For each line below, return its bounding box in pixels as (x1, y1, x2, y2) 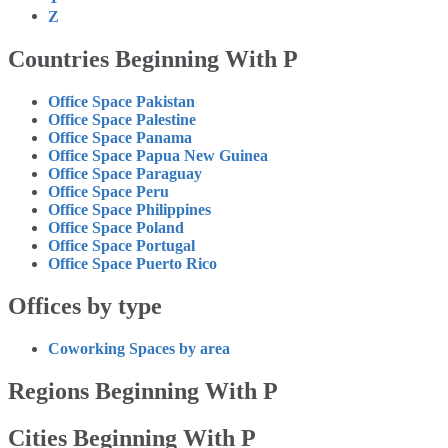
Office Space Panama (48, 129, 192, 147)
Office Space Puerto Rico (48, 255, 217, 273)
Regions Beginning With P (8, 378, 278, 405)
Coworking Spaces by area (48, 340, 230, 358)
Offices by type (8, 293, 162, 320)
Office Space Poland (48, 219, 184, 237)
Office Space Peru (48, 183, 169, 201)
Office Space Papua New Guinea (48, 147, 268, 165)
